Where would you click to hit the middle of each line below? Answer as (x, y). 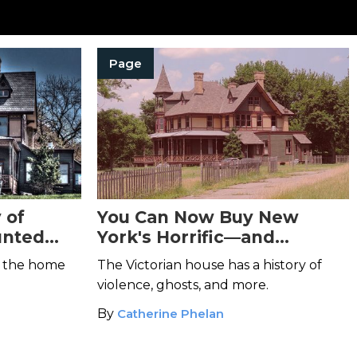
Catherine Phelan (171, 314)
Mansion (135, 277)
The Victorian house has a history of (210, 265)
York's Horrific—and (186, 237)
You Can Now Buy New (198, 217)
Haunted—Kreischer (188, 257)
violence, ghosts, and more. (183, 285)
